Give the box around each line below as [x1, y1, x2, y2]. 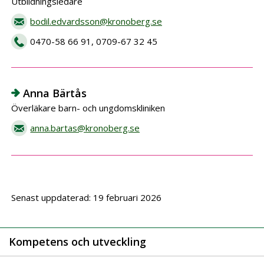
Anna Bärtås [23, 86, 87, 100]
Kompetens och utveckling [9, 235, 146, 249]
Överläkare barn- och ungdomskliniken [11, 102, 166, 114]
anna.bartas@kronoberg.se [30, 122, 140, 134]
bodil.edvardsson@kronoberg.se [30, 15, 163, 27]
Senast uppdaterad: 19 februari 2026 [11, 192, 162, 203]
